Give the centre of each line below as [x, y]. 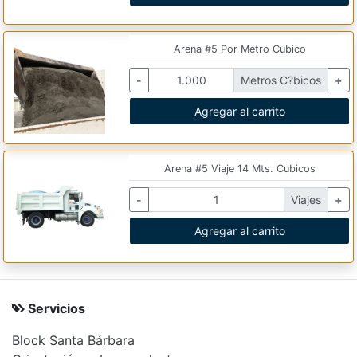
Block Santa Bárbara [73, 340]
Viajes [306, 199]
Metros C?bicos [280, 80]
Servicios [55, 308]
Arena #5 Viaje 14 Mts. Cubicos [239, 168]
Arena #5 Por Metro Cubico [239, 49]
